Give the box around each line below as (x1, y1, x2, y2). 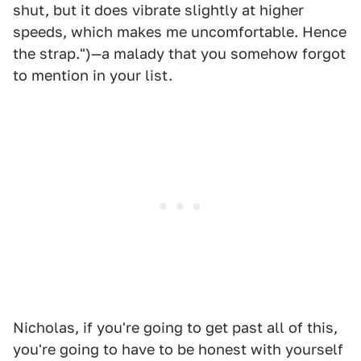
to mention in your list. (13, 67, 172, 84)
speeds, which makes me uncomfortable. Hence (13, 23, 346, 40)
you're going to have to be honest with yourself (13, 341, 343, 358)
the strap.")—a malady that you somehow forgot (13, 45, 346, 62)
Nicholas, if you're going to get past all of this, (13, 319, 338, 336)
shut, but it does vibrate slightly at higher (13, 2, 304, 19)
